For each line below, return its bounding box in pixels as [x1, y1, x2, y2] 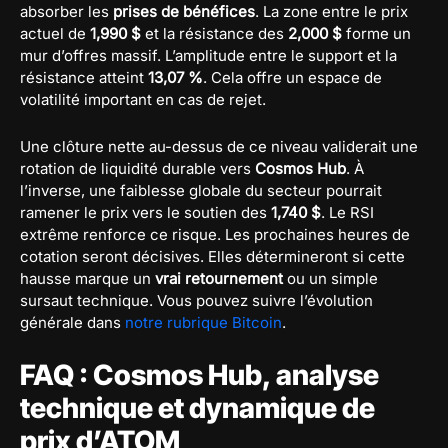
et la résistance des [141, 23, 288, 43]
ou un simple [283, 268, 378, 288]
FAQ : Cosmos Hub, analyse [20, 357, 379, 392]
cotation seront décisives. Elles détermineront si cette [20, 246, 405, 266]
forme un [342, 23, 411, 43]
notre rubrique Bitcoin [125, 312, 282, 332]
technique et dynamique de [20, 390, 375, 425]
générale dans [20, 312, 125, 332]
